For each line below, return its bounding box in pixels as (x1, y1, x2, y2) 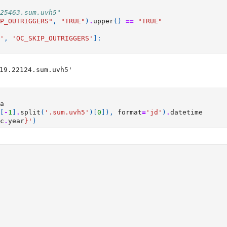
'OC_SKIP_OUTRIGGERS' (12, 34, 93, 42)
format (118, 108, 142, 116)
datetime (170, 108, 203, 116)
